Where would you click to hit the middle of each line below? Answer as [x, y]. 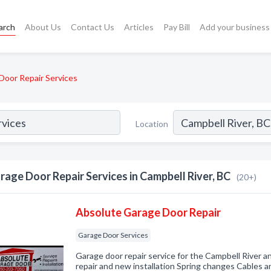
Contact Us [92, 27]
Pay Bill [176, 27]
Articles [139, 27]
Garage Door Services [113, 235]
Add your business [234, 27]
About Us [43, 27]
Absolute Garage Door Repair [149, 212]
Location [152, 123]
